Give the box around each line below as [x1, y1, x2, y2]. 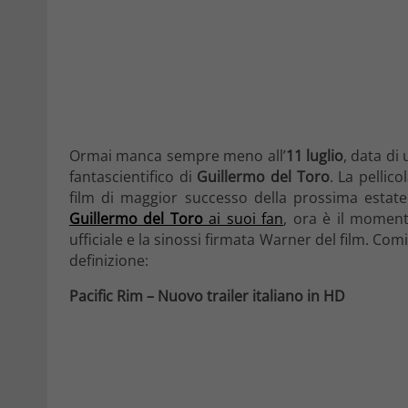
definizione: [69, 250, 148, 270]
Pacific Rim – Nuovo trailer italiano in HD [69, 285, 345, 306]
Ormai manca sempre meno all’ [69, 145, 286, 166]
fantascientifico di [69, 166, 198, 187]
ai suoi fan [202, 208, 284, 229]
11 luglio [285, 145, 343, 166]
